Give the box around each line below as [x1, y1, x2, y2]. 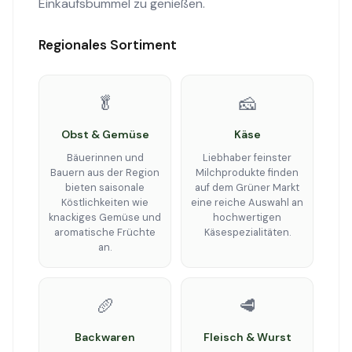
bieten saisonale [65, 181, 145, 194]
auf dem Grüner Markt [195, 181, 299, 194]
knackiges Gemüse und [49, 211, 161, 224]
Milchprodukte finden [196, 166, 299, 179]
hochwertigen [213, 211, 281, 224]
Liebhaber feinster [203, 151, 291, 164]
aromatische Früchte [54, 225, 156, 239]
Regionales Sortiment [38, 36, 177, 53]
